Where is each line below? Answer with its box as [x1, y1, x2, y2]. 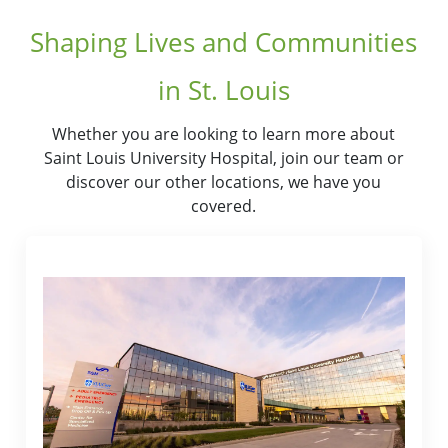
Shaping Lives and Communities [30, 24, 418, 61]
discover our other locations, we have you [66, 171, 382, 194]
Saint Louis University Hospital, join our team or [43, 147, 404, 170]
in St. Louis [157, 72, 290, 109]
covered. [191, 195, 257, 218]
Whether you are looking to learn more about [52, 123, 396, 146]
